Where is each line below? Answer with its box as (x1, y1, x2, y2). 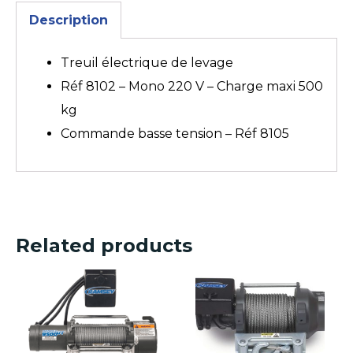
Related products (16, 233, 192, 257)
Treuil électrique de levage (61, 54, 233, 70)
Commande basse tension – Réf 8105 (61, 125, 289, 141)
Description (29, 12, 108, 28)
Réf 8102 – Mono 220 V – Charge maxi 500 (61, 78, 323, 94)
